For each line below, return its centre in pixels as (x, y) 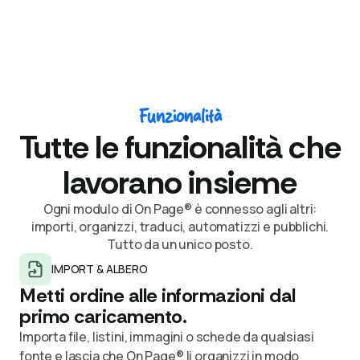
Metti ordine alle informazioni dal (157, 295)
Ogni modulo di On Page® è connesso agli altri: (180, 209)
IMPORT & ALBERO (100, 268)
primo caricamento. (103, 316)
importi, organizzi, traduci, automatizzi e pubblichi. (180, 226)
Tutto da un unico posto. (180, 244)
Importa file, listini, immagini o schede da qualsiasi (167, 336)
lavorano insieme (180, 182)
